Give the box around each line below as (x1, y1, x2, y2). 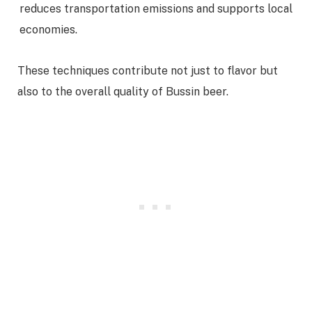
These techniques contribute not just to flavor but (17, 64, 278, 78)
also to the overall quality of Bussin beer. (17, 85, 228, 99)
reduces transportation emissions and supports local (19, 2, 292, 16)
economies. (19, 23, 77, 37)
